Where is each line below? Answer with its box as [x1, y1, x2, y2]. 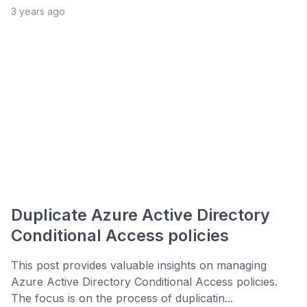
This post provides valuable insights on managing [11, 258, 267, 273]
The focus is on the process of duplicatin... [11, 291, 233, 306]
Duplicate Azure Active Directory [11, 205, 270, 225]
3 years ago [11, 5, 65, 18]
